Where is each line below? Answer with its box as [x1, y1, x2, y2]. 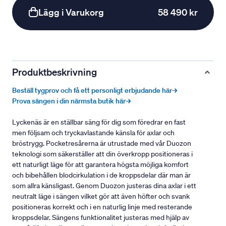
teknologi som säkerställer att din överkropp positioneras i [12, 149, 193, 159]
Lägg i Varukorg [38, 7, 104, 18]
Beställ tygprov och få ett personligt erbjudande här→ [12, 86, 177, 95]
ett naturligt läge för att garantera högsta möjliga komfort [12, 160, 189, 169]
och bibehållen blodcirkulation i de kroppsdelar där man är [12, 171, 191, 180]
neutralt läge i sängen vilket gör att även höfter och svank [12, 192, 190, 201]
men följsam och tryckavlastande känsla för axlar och [12, 128, 175, 138]
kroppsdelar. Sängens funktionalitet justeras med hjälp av [12, 213, 189, 222]
